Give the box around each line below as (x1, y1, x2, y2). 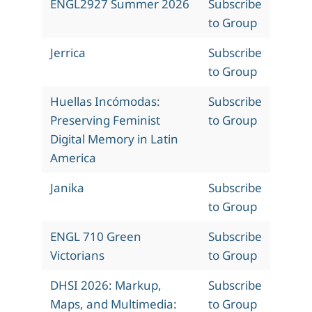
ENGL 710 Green (50, 228, 141, 245)
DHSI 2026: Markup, (50, 277, 162, 294)
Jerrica (50, 45, 86, 61)
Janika (50, 180, 84, 196)
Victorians (50, 247, 104, 264)
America (50, 150, 96, 166)
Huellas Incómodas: (50, 93, 160, 110)
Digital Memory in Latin (50, 131, 178, 148)
